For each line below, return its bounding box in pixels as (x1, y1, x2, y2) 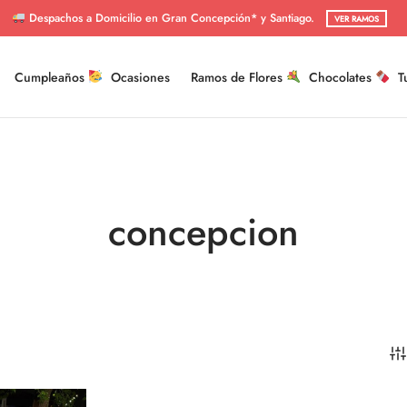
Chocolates (309, 67, 376, 86)
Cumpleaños (15, 67, 89, 86)
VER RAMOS (333, 13, 379, 25)
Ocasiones (111, 67, 171, 86)
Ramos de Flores (191, 67, 287, 86)
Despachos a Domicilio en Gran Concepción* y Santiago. (25, 9, 318, 26)
